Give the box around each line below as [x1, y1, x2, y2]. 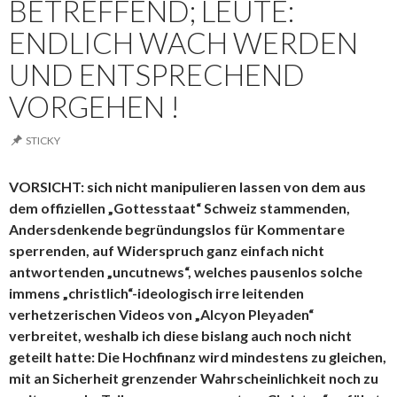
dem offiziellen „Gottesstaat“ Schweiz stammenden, [9, 199, 350, 216]
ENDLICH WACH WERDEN [9, 25, 358, 60]
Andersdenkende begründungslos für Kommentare [9, 221, 345, 237]
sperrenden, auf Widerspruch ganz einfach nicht [9, 242, 324, 259]
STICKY [26, 134, 60, 147]
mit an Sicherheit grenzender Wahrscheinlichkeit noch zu [9, 370, 378, 386]
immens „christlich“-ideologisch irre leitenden [9, 284, 304, 301]
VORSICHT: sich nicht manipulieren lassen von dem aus [9, 178, 366, 195]
